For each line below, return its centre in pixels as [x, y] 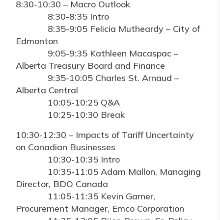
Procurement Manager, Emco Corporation [100, 208]
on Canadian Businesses [66, 147]
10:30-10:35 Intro [68, 159]
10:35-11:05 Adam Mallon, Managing [108, 172]
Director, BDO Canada [62, 184]
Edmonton [37, 41]
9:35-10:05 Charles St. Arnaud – [97, 78]
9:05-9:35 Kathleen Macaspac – [97, 53]
